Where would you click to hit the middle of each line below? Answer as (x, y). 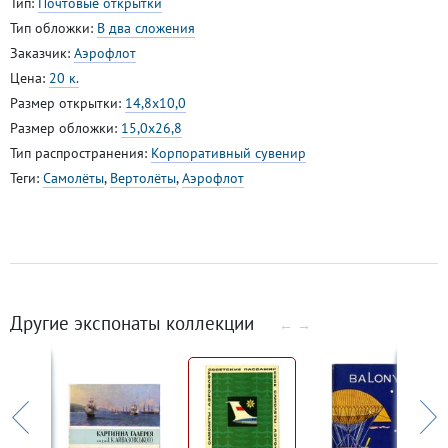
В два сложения (146, 27)
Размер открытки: (67, 102)
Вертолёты (143, 177)
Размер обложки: (65, 127)
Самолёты (73, 177)
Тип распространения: (80, 152)
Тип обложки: (53, 27)
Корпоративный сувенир (228, 152)
